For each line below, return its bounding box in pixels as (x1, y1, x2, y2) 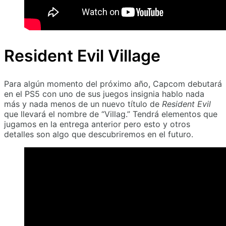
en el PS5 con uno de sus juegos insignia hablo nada (4, 89, 204, 99)
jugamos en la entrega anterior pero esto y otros (4, 119, 190, 130)
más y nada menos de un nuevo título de (4, 99, 162, 109)
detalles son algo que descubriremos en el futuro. (4, 129, 193, 140)
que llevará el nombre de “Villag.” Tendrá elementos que (4, 109, 217, 120)
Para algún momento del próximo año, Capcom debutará (4, 79, 222, 89)
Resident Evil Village (4, 45, 160, 66)
